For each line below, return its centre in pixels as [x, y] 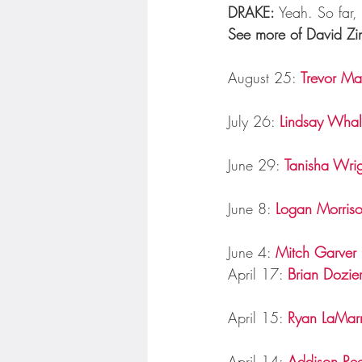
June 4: [252, 252]
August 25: [264, 77]
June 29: [256, 164]
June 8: [252, 208]
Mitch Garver [316, 252]
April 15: [258, 317]
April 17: [258, 274]
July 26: [254, 121]
